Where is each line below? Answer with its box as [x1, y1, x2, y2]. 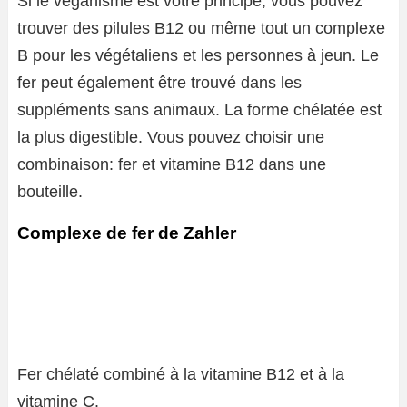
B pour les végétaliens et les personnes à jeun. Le [17, 46, 379, 65]
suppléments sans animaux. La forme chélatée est [17, 101, 382, 119]
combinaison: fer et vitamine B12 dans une [17, 155, 326, 174]
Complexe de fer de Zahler [17, 223, 236, 243]
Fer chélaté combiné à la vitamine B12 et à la [17, 365, 344, 383]
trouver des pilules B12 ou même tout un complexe [17, 19, 385, 37]
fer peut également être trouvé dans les [17, 74, 302, 92]
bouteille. [17, 183, 83, 201]
